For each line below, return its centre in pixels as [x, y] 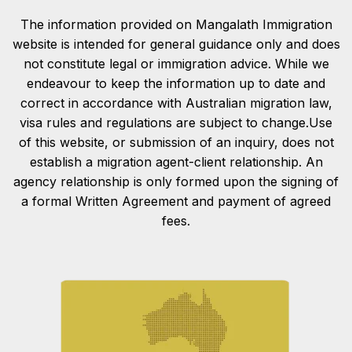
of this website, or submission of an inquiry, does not [176, 142]
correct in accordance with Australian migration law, [176, 103]
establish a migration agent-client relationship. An [176, 161]
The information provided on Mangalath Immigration [176, 24]
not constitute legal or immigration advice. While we [176, 63]
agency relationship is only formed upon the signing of [176, 181]
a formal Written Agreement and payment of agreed [176, 201]
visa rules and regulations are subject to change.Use [176, 122]
